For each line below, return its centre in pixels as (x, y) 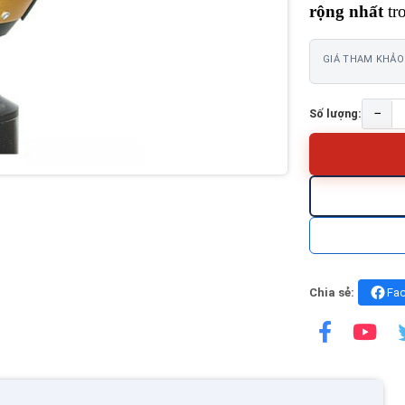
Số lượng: (335, 113)
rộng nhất (346, 11)
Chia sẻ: (332, 292)
